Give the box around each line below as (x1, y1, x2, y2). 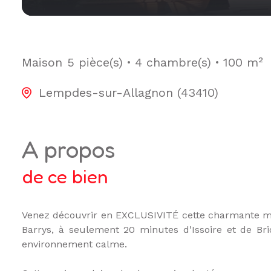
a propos (38, 135, 116, 164)
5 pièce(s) (67, 54, 123, 70)
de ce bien (22, 165, 108, 188)
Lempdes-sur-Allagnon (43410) (39, 85, 218, 100)
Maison (22, 54, 62, 70)
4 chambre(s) (135, 54, 211, 70)
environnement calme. (22, 238, 127, 250)
